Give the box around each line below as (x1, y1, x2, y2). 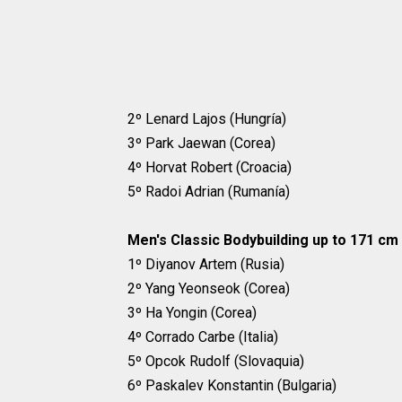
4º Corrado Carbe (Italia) (127, 328, 278, 346)
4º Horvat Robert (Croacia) (127, 159, 292, 177)
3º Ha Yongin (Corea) (127, 304, 257, 322)
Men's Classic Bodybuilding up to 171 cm (127, 232, 398, 249)
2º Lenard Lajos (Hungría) (127, 110, 286, 128)
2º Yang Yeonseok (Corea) (127, 280, 290, 298)
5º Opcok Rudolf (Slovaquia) (127, 353, 304, 371)
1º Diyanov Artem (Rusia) (127, 256, 284, 274)
